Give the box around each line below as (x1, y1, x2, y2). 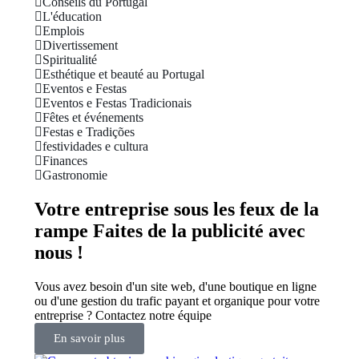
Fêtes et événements (42, 111, 143, 125)
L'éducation (42, 10, 102, 24)
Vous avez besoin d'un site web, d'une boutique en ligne (34, 280, 317, 294)
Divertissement (42, 38, 118, 53)
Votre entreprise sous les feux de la (34, 199, 319, 220)
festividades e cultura (42, 139, 148, 154)
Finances (42, 154, 87, 168)
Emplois (42, 24, 84, 38)
